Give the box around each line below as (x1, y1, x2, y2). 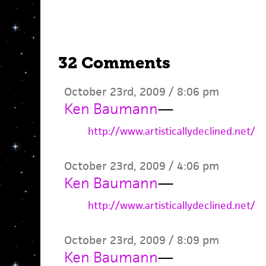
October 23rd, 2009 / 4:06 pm (64, 159, 219, 173)
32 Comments (58, 53, 170, 72)
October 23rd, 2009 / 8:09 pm (64, 233, 219, 248)
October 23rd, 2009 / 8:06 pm (64, 84, 219, 99)
